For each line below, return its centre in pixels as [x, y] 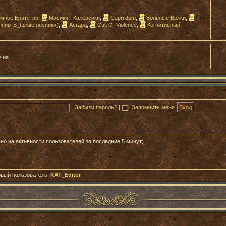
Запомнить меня [154, 107]
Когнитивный [164, 25]
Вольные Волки [166, 18]
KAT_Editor [66, 175]
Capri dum [123, 18]
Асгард [78, 25]
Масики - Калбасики [74, 18]
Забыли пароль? [96, 107]
